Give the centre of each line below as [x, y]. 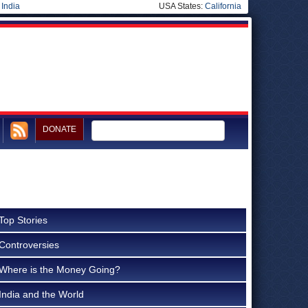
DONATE [59, 129]
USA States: [182, 6]
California [223, 6]
